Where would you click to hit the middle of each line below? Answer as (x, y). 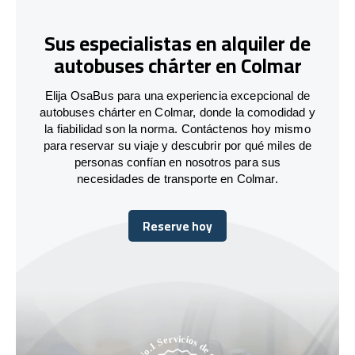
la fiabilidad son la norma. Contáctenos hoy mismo (177, 128)
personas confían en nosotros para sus (177, 162)
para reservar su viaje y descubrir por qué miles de (177, 145)
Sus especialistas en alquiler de (177, 44)
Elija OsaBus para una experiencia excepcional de (177, 95)
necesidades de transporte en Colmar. (177, 178)
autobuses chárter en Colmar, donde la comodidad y (177, 112)
